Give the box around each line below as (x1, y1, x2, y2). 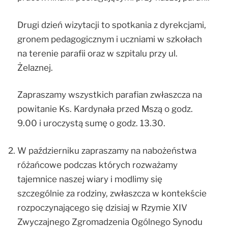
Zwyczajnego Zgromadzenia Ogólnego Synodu (17, 216, 203, 227)
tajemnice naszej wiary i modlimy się (17, 174, 162, 184)
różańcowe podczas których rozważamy (17, 159, 178, 170)
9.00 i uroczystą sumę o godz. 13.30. (17, 118, 165, 129)
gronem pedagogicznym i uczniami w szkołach (17, 34, 202, 44)
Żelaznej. (17, 62, 53, 73)
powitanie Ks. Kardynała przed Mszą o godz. (17, 104, 193, 115)
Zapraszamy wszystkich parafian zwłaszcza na (17, 90, 202, 100)
